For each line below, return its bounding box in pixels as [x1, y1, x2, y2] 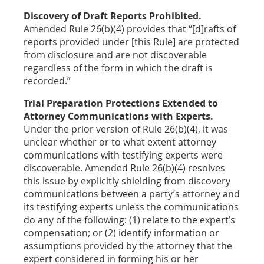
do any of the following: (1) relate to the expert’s [24, 213, 235, 226]
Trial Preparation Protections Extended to [24, 96, 218, 110]
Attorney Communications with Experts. [24, 109, 213, 123]
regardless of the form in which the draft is [24, 61, 213, 74]
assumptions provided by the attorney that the [24, 239, 232, 252]
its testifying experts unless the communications [24, 200, 239, 213]
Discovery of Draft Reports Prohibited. [24, 9, 202, 22]
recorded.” [24, 74, 71, 87]
